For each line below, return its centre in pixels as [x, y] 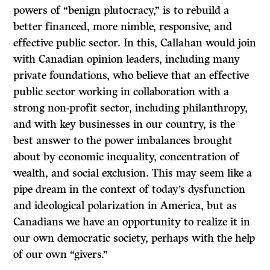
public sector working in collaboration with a [121, 92]
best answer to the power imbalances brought [123, 141]
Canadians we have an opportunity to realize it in [132, 222]
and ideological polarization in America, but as [125, 206]
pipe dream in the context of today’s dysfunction [130, 190]
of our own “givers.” [61, 255]
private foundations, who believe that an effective [131, 76]
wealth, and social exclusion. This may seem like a [133, 173]
